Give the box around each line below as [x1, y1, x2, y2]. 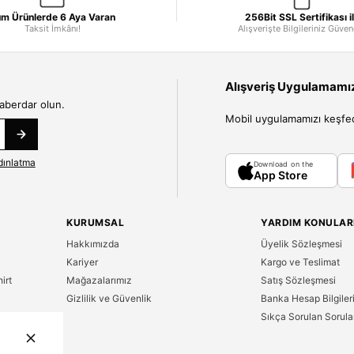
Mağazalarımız [66, 274, 132, 286]
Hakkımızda [66, 238, 119, 250]
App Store [253, 168, 307, 182]
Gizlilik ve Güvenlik [66, 292, 152, 304]
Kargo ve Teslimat [261, 256, 340, 268]
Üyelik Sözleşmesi [261, 238, 342, 250]
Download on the [253, 160, 314, 168]
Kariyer [66, 256, 98, 268]
